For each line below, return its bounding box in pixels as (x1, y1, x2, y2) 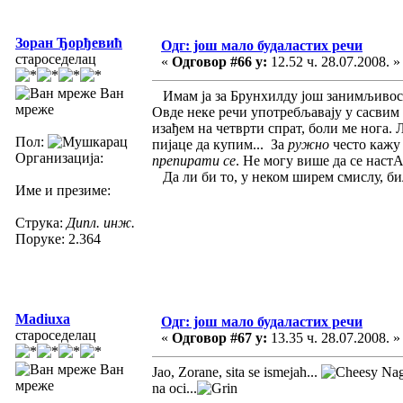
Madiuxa (15, 310, 70, 327)
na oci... (152, 380, 197, 396)
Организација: (15, 149, 103, 166)
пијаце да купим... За (152, 136, 288, 152)
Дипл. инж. (67, 214, 135, 230)
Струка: (15, 214, 67, 230)
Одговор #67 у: (172, 329, 267, 345)
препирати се (152, 152, 236, 168)
